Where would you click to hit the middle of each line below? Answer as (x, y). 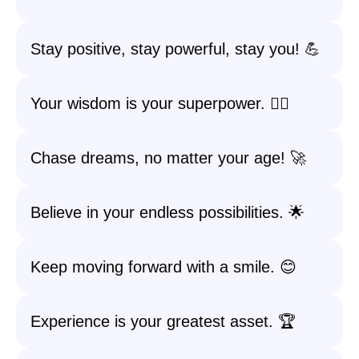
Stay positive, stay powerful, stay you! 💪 (175, 49)
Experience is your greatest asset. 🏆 (163, 321)
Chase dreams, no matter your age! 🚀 (168, 158)
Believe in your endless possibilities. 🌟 (167, 212)
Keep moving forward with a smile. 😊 (163, 267)
